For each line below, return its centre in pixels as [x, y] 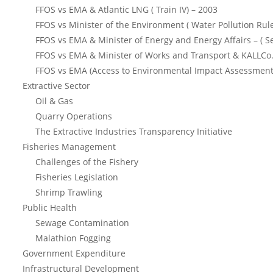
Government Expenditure [74, 253]
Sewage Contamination [82, 223]
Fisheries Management [69, 147]
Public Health [50, 207]
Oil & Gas [54, 101]
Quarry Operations [74, 116]
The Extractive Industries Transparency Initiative [134, 131]
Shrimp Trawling [69, 192]
